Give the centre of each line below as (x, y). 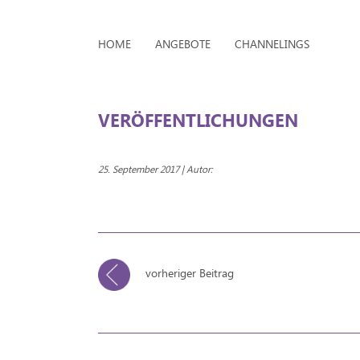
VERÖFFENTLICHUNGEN (198, 119)
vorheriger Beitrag (188, 272)
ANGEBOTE (183, 44)
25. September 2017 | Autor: (155, 169)
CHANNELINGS (272, 44)
